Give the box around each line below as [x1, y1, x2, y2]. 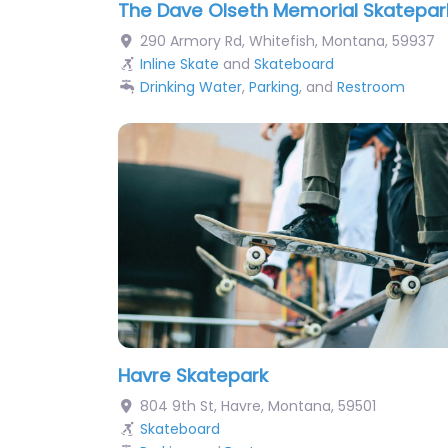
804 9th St [139, 395, 214, 416]
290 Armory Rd [139, 30, 242, 51]
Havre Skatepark [118, 362, 268, 388]
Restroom [336, 76, 405, 97]
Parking [248, 76, 299, 97]
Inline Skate [139, 53, 219, 74]
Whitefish [248, 30, 315, 51]
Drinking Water [139, 76, 242, 97]
